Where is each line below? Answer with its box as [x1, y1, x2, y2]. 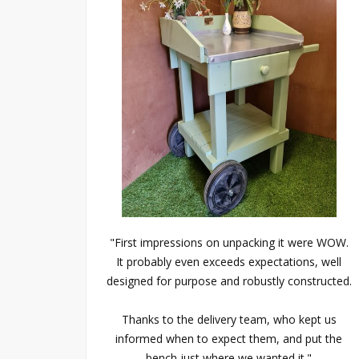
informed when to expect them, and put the [115, 330, 343, 346]
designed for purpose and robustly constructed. [106, 272, 352, 288]
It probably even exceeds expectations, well [116, 253, 342, 269]
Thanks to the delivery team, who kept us [121, 311, 337, 327]
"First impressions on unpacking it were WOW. [109, 234, 349, 250]
